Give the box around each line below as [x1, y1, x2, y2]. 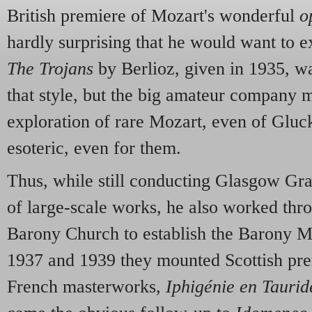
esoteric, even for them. [7, 137, 181, 158]
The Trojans [7, 58, 93, 79]
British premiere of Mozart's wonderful [7, 5, 299, 26]
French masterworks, [7, 276, 166, 297]
